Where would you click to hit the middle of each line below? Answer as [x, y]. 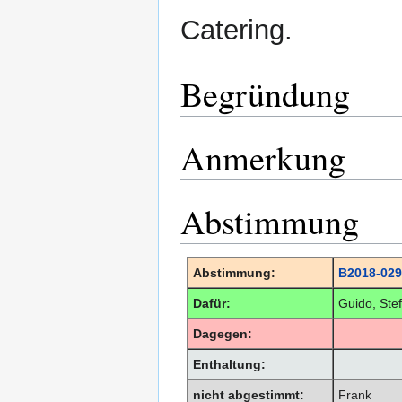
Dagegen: [223, 334]
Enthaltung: [229, 365]
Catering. [236, 31]
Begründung [265, 94]
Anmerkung [263, 158]
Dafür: [212, 304]
